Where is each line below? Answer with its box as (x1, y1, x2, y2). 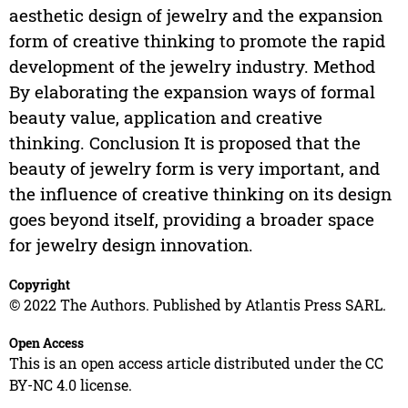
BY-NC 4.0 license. (8, 375, 132, 395)
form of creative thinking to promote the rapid (8, 29, 385, 53)
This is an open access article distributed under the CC (8, 353, 383, 373)
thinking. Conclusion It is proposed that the (8, 131, 361, 155)
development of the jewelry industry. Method (8, 55, 375, 78)
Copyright (8, 276, 70, 294)
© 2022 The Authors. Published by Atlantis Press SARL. (8, 295, 386, 315)
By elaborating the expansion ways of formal (8, 80, 375, 104)
